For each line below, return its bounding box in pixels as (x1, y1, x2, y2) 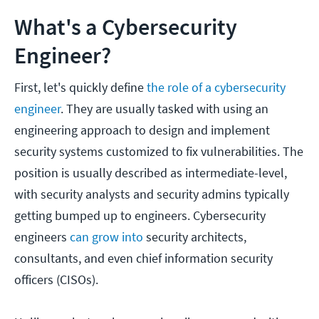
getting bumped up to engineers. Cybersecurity (14, 207, 266, 224)
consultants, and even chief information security (14, 250, 273, 267)
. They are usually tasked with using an (61, 100, 268, 117)
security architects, (143, 229, 246, 246)
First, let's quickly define (14, 79, 147, 96)
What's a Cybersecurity (14, 13, 237, 42)
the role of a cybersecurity (147, 79, 286, 96)
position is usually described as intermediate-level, (14, 164, 287, 182)
